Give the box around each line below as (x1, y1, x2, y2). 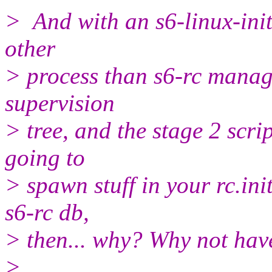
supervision (5, 89, 115, 116)
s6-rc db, (5, 199, 89, 225)
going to (5, 144, 85, 171)
